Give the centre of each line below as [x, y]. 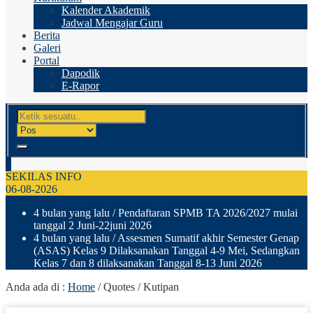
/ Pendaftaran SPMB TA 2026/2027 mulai [204, 212]
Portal [46, 60]
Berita [47, 35]
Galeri [47, 48]
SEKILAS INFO [44, 176]
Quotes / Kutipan [141, 286]
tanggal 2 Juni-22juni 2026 [93, 225]
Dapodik [81, 73]
